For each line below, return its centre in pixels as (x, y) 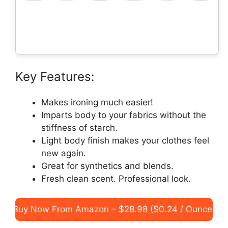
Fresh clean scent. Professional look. (116, 178)
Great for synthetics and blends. (107, 166)
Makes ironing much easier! (97, 102)
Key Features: (55, 76)
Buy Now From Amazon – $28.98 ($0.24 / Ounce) (114, 209)
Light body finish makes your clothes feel (125, 140)
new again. (64, 153)
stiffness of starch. (79, 127)
